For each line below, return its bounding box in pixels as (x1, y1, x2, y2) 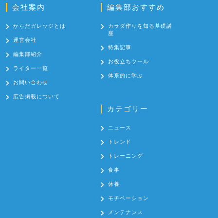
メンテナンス (108, 209, 144, 216)
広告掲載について (13, 93, 60, 100)
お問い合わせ (13, 79, 48, 86)
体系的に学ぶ (108, 73, 144, 79)
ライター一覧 (13, 65, 48, 72)
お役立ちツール (108, 58, 149, 65)
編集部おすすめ (107, 2, 165, 12)
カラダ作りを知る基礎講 (108, 23, 173, 29)
